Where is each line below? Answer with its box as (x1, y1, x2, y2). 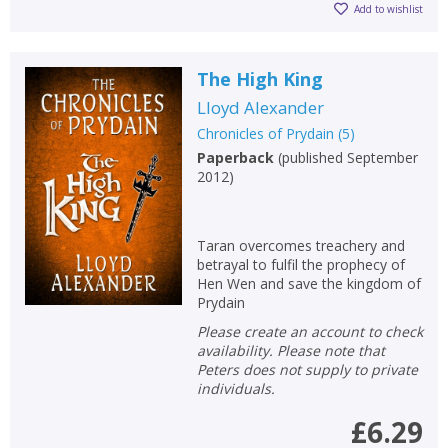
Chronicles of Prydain (196, 123, 334, 143)
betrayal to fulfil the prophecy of (196, 254, 405, 274)
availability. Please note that (196, 340, 385, 360)
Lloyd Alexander (196, 95, 324, 119)
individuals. (196, 378, 275, 398)
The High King (196, 66, 323, 91)
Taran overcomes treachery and (196, 235, 405, 255)
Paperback (196, 147, 274, 167)
